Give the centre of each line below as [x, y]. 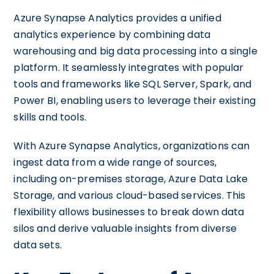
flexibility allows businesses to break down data [129, 212]
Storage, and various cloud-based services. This [130, 195]
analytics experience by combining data [112, 35]
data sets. [38, 245]
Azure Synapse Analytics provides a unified [117, 18]
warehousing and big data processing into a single [135, 51]
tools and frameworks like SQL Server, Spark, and [133, 84]
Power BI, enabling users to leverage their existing [135, 101]
